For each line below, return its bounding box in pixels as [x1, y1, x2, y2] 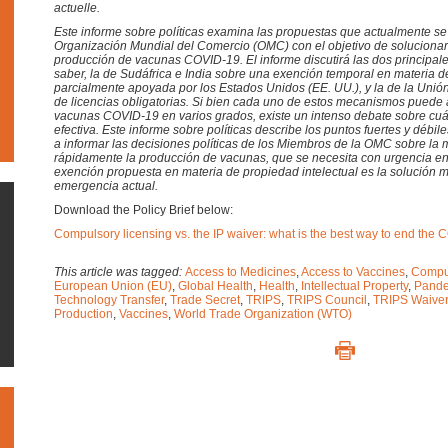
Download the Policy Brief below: [54, 203, 233, 217]
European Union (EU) [54, 279, 172, 293]
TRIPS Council [287, 293, 367, 307]
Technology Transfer [54, 293, 164, 307]
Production [54, 307, 113, 321]
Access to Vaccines [301, 265, 405, 279]
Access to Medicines [185, 265, 296, 279]
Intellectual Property [301, 279, 408, 293]
